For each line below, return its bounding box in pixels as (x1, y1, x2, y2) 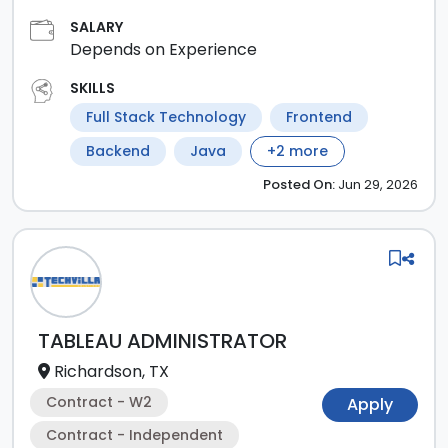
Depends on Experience (70, 38, 257, 61)
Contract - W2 (46, 392, 152, 412)
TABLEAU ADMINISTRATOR (38, 327, 287, 355)
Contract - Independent (46, 425, 223, 445)
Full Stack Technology (86, 107, 246, 127)
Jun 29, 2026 (338, 175, 418, 194)
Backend (86, 141, 150, 161)
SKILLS (70, 78, 115, 98)
